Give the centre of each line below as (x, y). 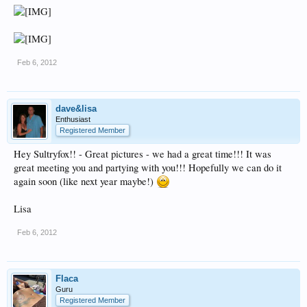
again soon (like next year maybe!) (85, 181)
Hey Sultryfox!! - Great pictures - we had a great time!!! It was (143, 153)
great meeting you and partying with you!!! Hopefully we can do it (148, 167)
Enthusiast (73, 119)
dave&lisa (76, 108)
